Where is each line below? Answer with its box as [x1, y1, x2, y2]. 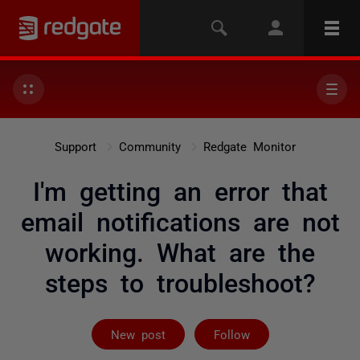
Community [119, 140, 181, 152]
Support [55, 140, 96, 152]
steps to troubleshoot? [44, 268, 316, 294]
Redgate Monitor [203, 140, 296, 152]
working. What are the [45, 238, 315, 264]
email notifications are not [20, 207, 340, 233]
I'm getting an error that [32, 177, 328, 202]
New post [110, 328, 166, 340]
